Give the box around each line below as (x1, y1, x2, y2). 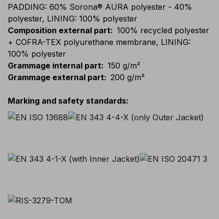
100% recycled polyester (117, 25, 209, 35)
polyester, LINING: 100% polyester (8, 14, 137, 23)
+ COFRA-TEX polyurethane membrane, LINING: (8, 37, 191, 47)
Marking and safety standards (8, 96, 126, 106)
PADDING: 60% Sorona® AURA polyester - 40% (8, 2, 192, 12)
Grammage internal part (8, 61, 101, 70)
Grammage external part (8, 72, 104, 82)
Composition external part (8, 25, 110, 35)
